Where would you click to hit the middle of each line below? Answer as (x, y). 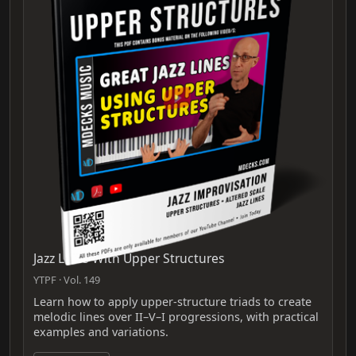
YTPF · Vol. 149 (67, 280)
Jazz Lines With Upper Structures (129, 259)
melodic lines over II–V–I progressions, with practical (176, 317)
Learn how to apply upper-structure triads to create (172, 302)
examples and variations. (101, 332)
